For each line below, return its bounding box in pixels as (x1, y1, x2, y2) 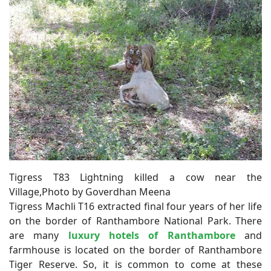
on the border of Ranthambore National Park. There (9, 214, 262, 227)
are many (9, 228, 68, 242)
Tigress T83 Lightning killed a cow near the (9, 170, 262, 184)
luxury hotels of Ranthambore (68, 228, 235, 242)
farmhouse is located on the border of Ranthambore (9, 243, 262, 256)
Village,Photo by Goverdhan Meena (9, 184, 171, 198)
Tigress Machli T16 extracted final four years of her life (9, 199, 262, 213)
